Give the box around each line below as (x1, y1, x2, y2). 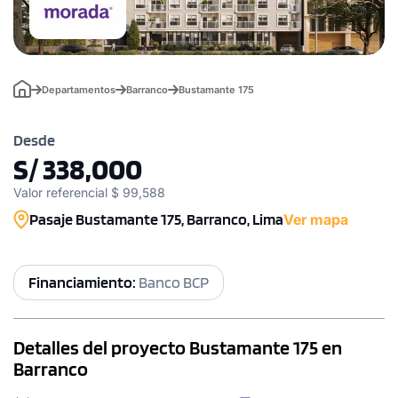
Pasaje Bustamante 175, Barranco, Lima (29, 209, 283, 228)
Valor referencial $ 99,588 (13, 184, 165, 200)
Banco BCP (139, 272, 209, 291)
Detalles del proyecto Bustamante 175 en (13, 335, 342, 359)
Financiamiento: (28, 272, 139, 291)
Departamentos (42, 83, 115, 96)
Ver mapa (283, 210, 348, 228)
